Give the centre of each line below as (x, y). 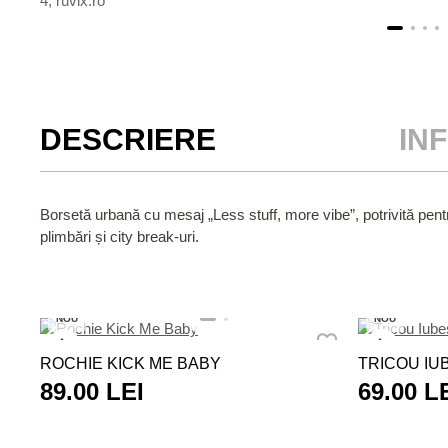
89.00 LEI (92, 391)
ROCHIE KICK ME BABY (130, 363)
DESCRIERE (128, 139)
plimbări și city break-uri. (119, 236)
